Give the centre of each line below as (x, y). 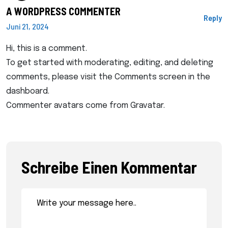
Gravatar (147, 106)
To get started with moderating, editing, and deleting (110, 63)
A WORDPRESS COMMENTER (63, 11)
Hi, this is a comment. (47, 49)
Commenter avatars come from (68, 106)
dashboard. (28, 91)
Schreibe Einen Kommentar (109, 167)
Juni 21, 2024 (27, 26)
